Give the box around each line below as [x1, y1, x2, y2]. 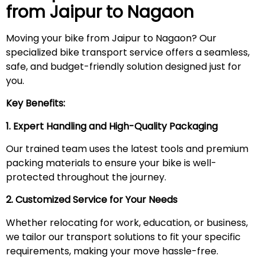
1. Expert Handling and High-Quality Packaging [6, 119, 218, 133]
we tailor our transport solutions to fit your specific [6, 230, 241, 244]
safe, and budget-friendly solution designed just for [6, 59, 241, 73]
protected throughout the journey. [6, 170, 166, 185]
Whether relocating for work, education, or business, [6, 215, 248, 230]
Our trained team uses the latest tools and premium [6, 142, 248, 156]
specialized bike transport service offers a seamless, [6, 45, 250, 59]
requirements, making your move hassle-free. [6, 244, 218, 258]
